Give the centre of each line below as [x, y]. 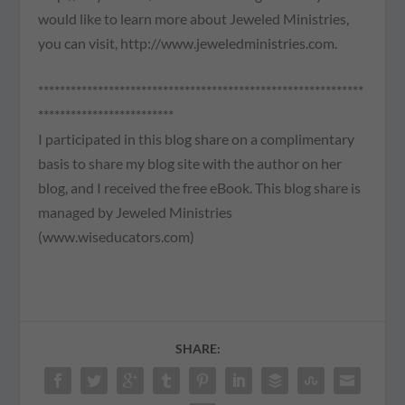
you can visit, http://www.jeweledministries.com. [188, 42]
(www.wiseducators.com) [117, 237]
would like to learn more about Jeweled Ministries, [194, 18]
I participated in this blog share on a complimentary [197, 139]
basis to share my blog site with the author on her [190, 164]
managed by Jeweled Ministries [136, 212]
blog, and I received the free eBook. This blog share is [200, 188]
